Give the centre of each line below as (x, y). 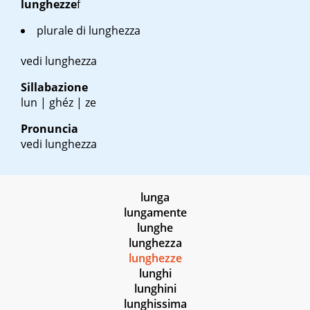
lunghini (155, 289)
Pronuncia (49, 129)
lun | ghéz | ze (58, 103)
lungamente (155, 213)
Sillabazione (54, 88)
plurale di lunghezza (89, 31)
